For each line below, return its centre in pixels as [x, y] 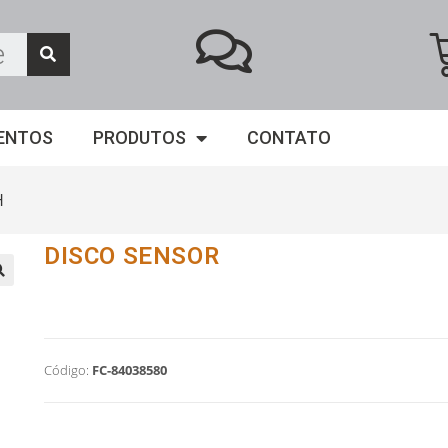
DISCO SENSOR [131, 256]
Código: [66, 370]
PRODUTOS [139, 137]
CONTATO [289, 137]
